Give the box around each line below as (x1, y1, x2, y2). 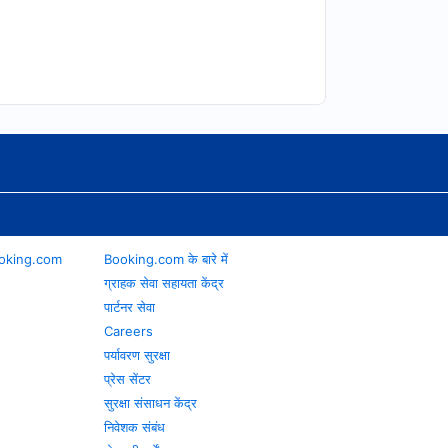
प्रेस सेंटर (104, 371, 152, 387)
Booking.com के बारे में (104, 251, 229, 267)
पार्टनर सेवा (104, 299, 156, 315)
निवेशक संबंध (104, 419, 166, 435)
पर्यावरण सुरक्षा (104, 347, 171, 363)
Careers (104, 323, 154, 339)
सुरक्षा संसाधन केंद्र (104, 395, 198, 411)
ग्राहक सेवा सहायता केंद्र (104, 275, 225, 291)
